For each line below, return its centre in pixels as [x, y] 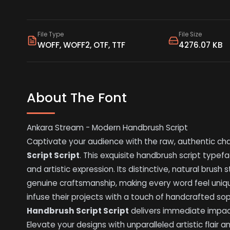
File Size [190, 35]
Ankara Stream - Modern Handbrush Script [108, 128]
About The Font [77, 97]
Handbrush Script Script [78, 211]
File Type [50, 35]
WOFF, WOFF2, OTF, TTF [81, 45]
